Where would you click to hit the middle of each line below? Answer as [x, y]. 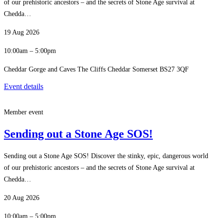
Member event [24, 112]
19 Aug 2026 [22, 32]
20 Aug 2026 [22, 198]
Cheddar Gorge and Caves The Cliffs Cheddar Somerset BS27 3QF [96, 69]
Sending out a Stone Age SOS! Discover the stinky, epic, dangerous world [106, 156]
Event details [24, 86]
